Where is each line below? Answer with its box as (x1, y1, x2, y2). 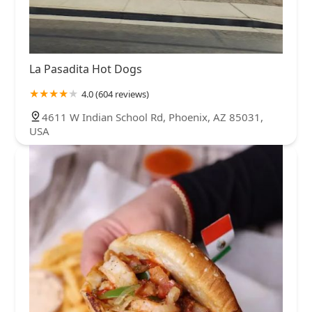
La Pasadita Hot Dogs (29, 61, 142, 77)
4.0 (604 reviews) (81, 88, 149, 101)
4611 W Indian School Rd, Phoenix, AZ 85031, (42, 110, 263, 125)
